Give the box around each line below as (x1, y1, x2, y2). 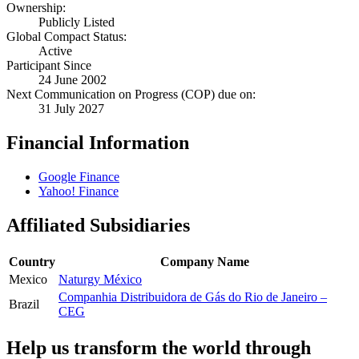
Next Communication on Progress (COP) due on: (6, 87, 256, 102)
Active (38, 44, 72, 58)
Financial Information (6, 132, 189, 154)
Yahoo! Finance (38, 184, 119, 199)
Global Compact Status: (6, 30, 127, 44)
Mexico (9, 272, 47, 287)
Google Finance (38, 170, 119, 184)
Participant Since (6, 58, 91, 73)
